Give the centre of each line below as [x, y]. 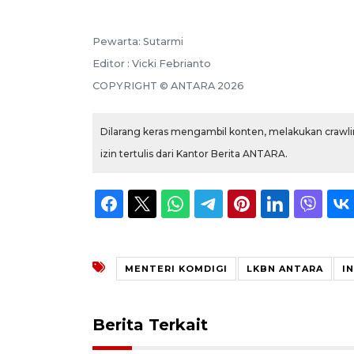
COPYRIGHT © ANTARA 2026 [168, 85]
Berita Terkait [150, 324]
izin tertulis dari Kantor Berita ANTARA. [194, 153]
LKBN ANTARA [285, 268]
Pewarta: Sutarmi [138, 41]
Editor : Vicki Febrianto [152, 63]
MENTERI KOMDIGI [176, 268]
